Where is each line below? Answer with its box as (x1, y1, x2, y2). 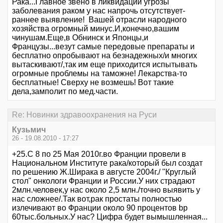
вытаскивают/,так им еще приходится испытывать (12, 60, 197, 69)
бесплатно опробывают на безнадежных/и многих (12, 51, 197, 60)
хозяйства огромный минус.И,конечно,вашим (12, 24, 179, 33)
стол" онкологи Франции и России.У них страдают (12, 176, 195, 185)
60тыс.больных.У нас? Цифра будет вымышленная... (12, 212, 208, 221)
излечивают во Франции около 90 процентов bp (12, 203, 188, 212)
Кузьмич (12, 125, 46, 134)
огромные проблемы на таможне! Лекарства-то (12, 69, 187, 78)
